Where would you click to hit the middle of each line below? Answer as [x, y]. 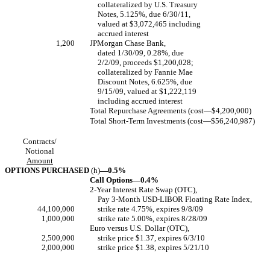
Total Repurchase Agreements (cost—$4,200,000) [171, 111]
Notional [40, 151]
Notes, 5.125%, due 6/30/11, [144, 14]
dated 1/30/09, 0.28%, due [141, 53]
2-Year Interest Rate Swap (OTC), [143, 190]
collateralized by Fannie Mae [146, 72]
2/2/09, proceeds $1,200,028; [146, 62]
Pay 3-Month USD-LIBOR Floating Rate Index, [175, 199]
